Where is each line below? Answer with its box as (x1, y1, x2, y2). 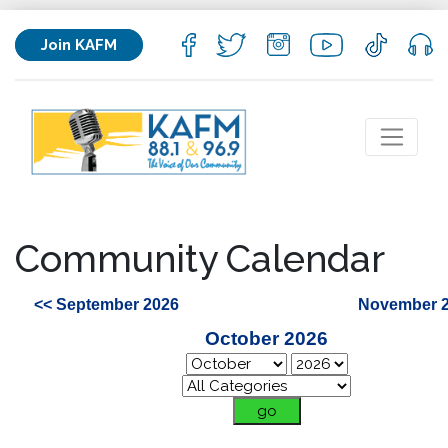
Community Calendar (15, 236, 385, 281)
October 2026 (205, 328, 328, 350)
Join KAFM (41, 35, 117, 54)
